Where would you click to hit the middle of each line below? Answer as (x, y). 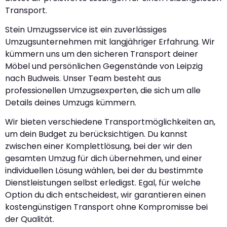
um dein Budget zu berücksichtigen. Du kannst (96, 134)
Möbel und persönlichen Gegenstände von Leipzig (104, 66)
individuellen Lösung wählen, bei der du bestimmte (104, 171)
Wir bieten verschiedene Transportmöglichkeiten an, (110, 122)
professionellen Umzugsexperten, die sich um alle (103, 91)
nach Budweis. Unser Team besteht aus (83, 79)
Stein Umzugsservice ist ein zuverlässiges (86, 30)
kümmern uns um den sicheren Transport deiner (102, 54)
